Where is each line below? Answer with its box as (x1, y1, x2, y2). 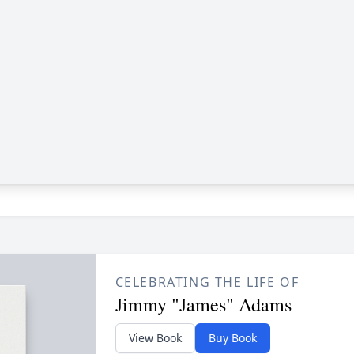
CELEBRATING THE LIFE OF (115, 273, 299, 291)
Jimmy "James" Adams (115, 292, 292, 317)
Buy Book (208, 330, 257, 345)
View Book (128, 330, 182, 345)
